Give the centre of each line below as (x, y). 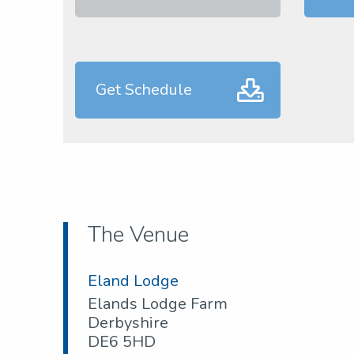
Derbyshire (128, 323)
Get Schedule (144, 90)
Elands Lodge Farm (158, 304)
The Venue (138, 235)
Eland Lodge (133, 281)
